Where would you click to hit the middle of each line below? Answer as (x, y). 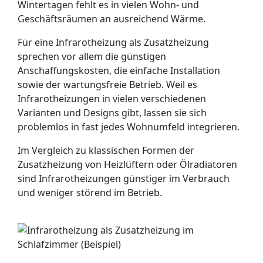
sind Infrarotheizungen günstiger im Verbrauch (124, 178)
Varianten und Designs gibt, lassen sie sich (112, 113)
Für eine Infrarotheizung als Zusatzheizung (113, 42)
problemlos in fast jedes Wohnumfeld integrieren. (129, 127)
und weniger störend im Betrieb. (90, 193)
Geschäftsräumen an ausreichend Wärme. (112, 19)
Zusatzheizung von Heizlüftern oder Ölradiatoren (127, 164)
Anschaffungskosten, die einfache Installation (119, 70)
